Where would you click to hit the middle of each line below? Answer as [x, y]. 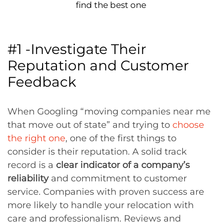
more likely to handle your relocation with [101, 205]
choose [188, 125]
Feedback [42, 82]
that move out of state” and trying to [90, 125]
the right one [36, 138]
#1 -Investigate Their [77, 49]
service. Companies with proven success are [106, 192]
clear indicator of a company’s [123, 165]
